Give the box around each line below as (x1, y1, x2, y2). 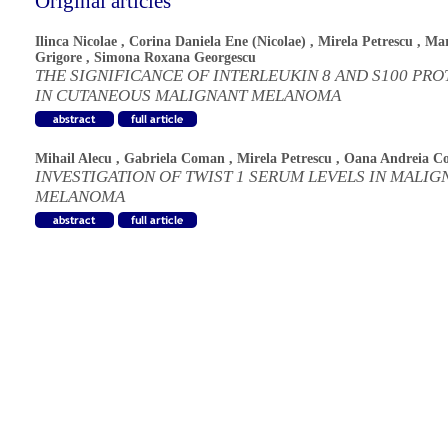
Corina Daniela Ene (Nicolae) (129, 34, 306, 49)
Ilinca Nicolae (35, 34, 117, 49)
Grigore (35, 50, 82, 65)
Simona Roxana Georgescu (94, 50, 256, 65)
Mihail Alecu (35, 151, 112, 166)
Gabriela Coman (124, 151, 225, 166)
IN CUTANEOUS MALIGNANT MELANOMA (35, 86, 341, 105)
